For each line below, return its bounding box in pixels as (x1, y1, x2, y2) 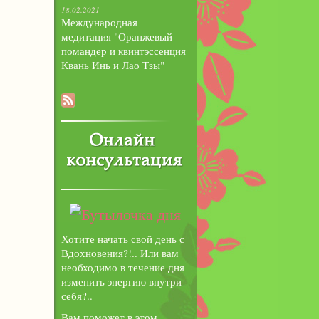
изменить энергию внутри (61, 273, 182, 288)
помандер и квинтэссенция (61, 43, 186, 58)
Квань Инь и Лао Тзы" (61, 58, 164, 72)
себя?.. (61, 288, 93, 303)
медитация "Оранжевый (61, 29, 172, 43)
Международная (61, 15, 137, 29)
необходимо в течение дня (61, 259, 184, 274)
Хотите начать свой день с (61, 231, 184, 246)
